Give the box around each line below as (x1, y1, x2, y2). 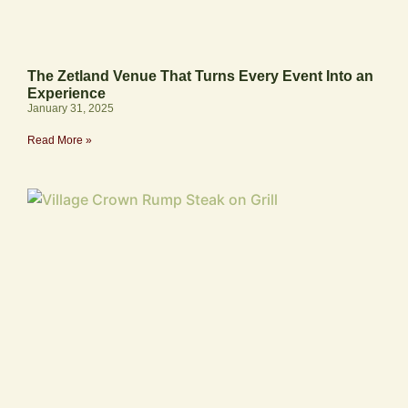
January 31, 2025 (27, 101, 114, 115)
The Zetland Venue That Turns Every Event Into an (27, 67, 373, 84)
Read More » (27, 133, 92, 147)
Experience (27, 85, 106, 101)
